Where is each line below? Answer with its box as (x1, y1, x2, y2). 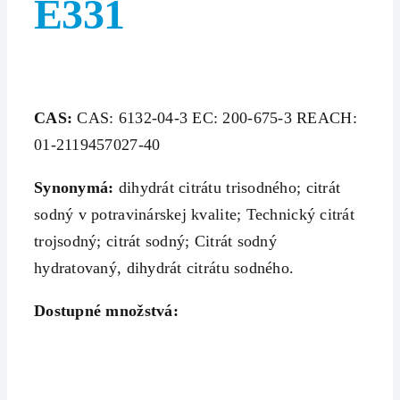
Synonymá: (34, 179, 114, 196)
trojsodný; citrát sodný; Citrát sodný (34, 232, 277, 250)
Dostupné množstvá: (34, 302, 179, 320)
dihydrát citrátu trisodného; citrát (113, 179, 341, 196)
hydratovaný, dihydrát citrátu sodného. (34, 259, 295, 277)
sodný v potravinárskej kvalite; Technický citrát (34, 205, 354, 223)
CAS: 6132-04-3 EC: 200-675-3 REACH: (77, 109, 357, 127)
